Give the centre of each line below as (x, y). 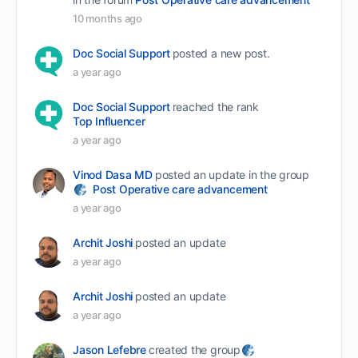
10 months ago (107, 18)
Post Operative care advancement (180, 189)
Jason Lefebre (109, 349)
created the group (194, 349)
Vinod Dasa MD (113, 174)
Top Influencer (109, 121)
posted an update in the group (232, 174)
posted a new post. (221, 53)
